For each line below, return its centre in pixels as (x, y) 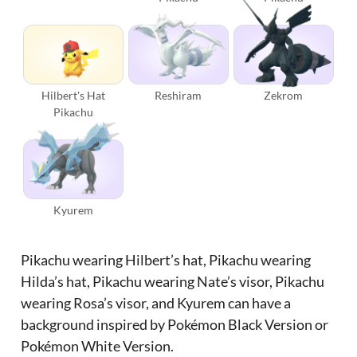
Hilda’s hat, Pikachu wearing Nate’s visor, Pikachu (173, 282)
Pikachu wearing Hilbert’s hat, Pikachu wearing (166, 260)
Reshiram (178, 96)
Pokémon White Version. (98, 346)
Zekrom (284, 96)
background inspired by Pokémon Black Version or (175, 325)
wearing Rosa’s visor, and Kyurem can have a (156, 303)
